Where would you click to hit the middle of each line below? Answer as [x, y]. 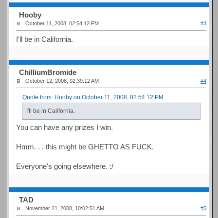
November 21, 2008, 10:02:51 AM [65, 209]
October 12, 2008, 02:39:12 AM [62, 81]
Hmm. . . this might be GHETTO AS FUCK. [85, 146]
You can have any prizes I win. [65, 127]
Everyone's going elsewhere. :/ [65, 166]
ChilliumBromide [48, 73]
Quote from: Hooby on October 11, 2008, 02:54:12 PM [93, 97]
